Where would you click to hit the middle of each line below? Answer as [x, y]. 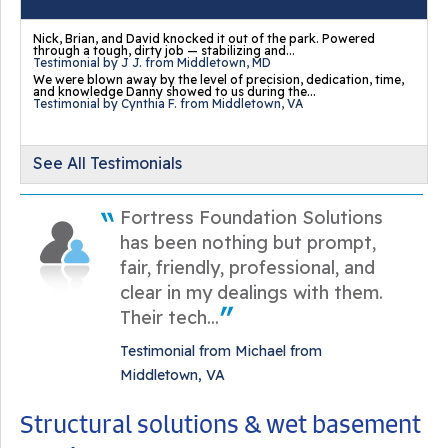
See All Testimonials [107, 163]
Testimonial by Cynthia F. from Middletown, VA [168, 103]
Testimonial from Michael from [221, 351]
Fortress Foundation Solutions [251, 217]
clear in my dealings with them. [251, 292]
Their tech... [169, 317]
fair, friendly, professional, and [247, 267]
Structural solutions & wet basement [220, 424]
